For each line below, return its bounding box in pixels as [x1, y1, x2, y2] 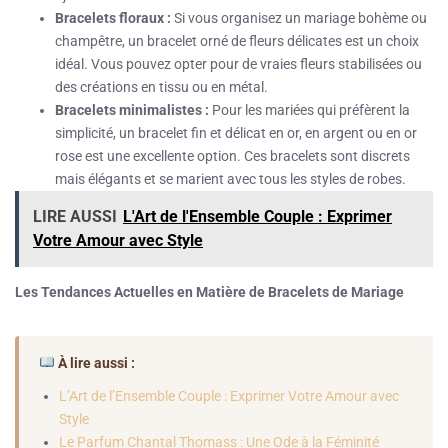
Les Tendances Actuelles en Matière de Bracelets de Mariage [15, 283, 404, 300]
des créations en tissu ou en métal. [55, 78, 268, 95]
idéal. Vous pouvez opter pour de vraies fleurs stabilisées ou [55, 55, 422, 72]
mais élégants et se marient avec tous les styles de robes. [55, 170, 406, 187]
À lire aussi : [54, 354, 135, 371]
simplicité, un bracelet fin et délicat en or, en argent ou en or [55, 124, 417, 141]
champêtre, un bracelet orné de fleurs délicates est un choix [55, 32, 419, 49]
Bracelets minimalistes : [55, 101, 209, 118]
